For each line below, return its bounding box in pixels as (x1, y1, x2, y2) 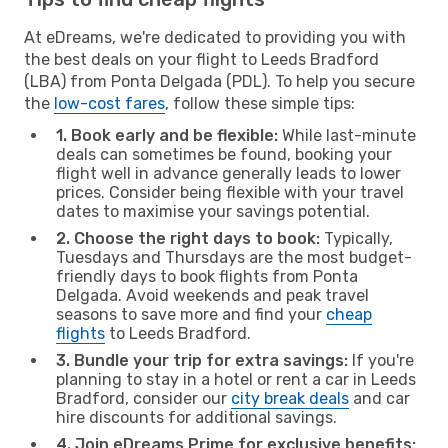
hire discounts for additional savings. (56, 407, 337, 427)
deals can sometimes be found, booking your (56, 144, 392, 164)
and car (349, 388, 410, 408)
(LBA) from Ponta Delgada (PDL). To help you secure (24, 71, 415, 91)
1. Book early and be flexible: (56, 125, 278, 145)
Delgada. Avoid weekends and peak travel (56, 285, 369, 305)
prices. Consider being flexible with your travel (56, 182, 404, 202)
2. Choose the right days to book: (56, 228, 320, 248)
